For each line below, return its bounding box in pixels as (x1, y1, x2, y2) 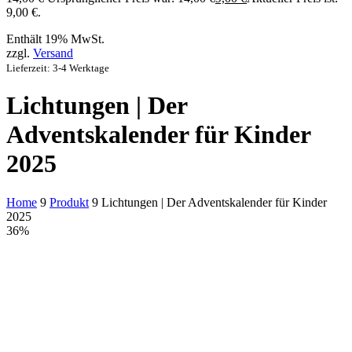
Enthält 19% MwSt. (6, 32, 104, 46)
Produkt (49, 195, 89, 209)
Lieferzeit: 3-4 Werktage (6, 62, 109, 74)
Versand (33, 46, 73, 60)
